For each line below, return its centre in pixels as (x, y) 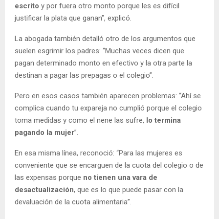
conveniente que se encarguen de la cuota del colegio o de (109, 165)
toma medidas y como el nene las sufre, (80, 120)
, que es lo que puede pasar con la (129, 189)
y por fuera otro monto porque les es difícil (110, 6)
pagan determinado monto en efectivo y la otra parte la (103, 63)
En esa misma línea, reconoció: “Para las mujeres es (99, 153)
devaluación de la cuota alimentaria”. (73, 202)
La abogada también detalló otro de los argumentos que (105, 38)
